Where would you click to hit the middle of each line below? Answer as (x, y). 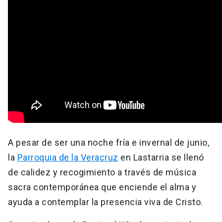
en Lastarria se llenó (161, 158)
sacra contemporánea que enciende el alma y (102, 187)
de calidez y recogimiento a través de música (102, 172)
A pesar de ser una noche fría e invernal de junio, (109, 143)
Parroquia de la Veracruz (68, 158)
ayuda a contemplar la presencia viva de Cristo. (107, 202)
